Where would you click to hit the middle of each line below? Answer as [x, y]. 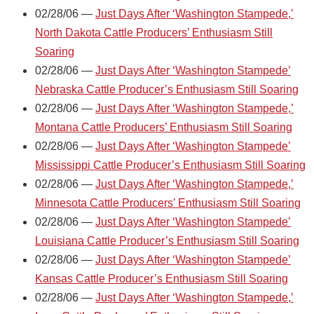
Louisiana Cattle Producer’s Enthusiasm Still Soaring [167, 240]
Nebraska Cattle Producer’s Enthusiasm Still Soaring [167, 89]
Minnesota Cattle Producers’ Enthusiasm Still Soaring [168, 203]
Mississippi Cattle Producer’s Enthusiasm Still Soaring [170, 165]
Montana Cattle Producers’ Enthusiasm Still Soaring [164, 127]
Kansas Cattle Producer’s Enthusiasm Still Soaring [162, 278]
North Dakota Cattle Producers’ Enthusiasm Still [154, 32]
